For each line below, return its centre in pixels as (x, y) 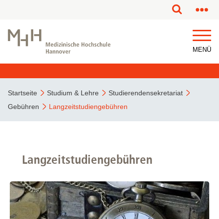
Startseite (22, 93)
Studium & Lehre (73, 93)
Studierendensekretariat (146, 93)
